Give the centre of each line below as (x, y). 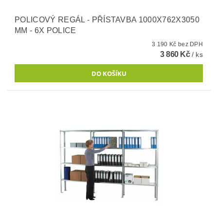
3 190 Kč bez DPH (191, 44)
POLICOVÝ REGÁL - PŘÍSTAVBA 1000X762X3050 (107, 19)
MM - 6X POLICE (45, 30)
